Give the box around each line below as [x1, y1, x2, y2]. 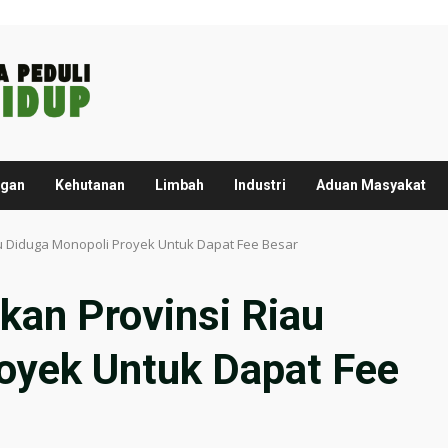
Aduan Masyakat [316, 177, 426, 194]
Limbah [155, 177, 204, 194]
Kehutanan [55, 177, 125, 194]
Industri [234, 177, 286, 194]
